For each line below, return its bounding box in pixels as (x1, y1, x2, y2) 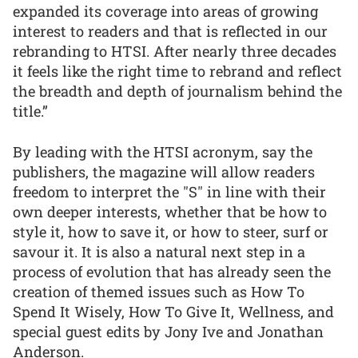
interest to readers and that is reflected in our (13, 22, 328, 42)
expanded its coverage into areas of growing (13, 2, 318, 22)
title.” (13, 101, 48, 121)
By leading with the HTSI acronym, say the (13, 141, 312, 161)
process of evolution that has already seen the (13, 261, 331, 281)
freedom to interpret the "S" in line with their (13, 181, 326, 201)
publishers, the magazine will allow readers (13, 161, 315, 181)
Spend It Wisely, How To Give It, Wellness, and (13, 301, 334, 321)
